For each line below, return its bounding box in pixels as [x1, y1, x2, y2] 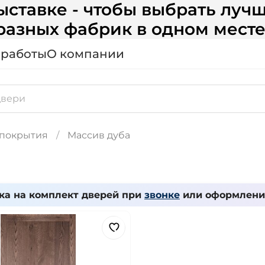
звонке [144, 189, 180, 201]
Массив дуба [67, 130, 130, 141]
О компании [47, 47, 124, 61]
